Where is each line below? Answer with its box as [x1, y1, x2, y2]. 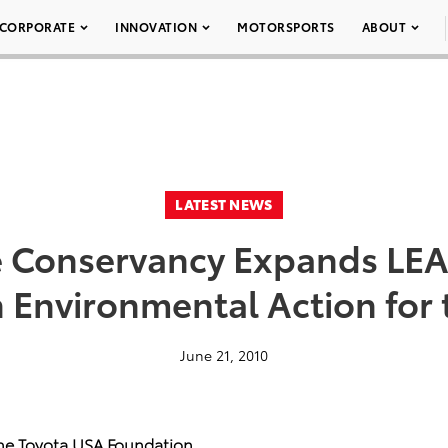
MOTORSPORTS [237, 18, 335, 35]
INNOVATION [115, 18, 197, 35]
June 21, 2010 [180, 345, 268, 365]
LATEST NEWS [175, 194, 273, 214]
